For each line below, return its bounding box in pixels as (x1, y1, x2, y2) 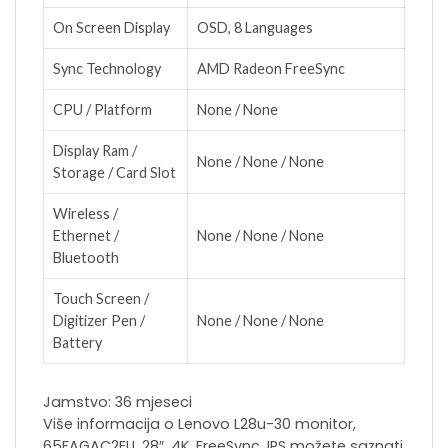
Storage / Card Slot (53, 164, 176, 182)
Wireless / (53, 205, 118, 223)
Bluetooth (53, 249, 119, 267)
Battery (53, 334, 102, 352)
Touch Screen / (53, 290, 149, 308)
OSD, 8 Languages (197, 19, 313, 37)
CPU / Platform (53, 101, 152, 119)
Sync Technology (53, 60, 161, 78)
